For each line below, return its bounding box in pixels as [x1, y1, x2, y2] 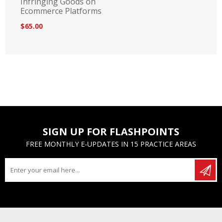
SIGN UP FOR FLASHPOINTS [43, 125, 179, 139]
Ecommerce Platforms [20, 5, 102, 17]
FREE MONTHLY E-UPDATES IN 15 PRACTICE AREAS [26, 139, 196, 149]
